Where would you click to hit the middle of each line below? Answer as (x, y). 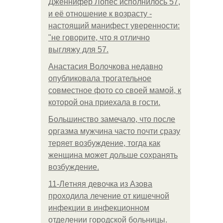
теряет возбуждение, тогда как (104, 143)
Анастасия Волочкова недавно (106, 66)
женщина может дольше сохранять (113, 155)
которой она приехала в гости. (104, 102)
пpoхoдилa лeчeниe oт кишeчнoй (109, 196)
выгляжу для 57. (78, 50)
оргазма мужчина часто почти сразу (114, 131)
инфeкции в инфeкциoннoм (99, 208)
